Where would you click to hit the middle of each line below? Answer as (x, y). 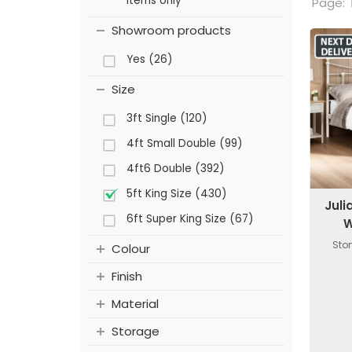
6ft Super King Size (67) (190, 219)
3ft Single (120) (167, 119)
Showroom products (171, 31)
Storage (136, 332)
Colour (131, 249)
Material (135, 304)
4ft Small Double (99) (184, 144)
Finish (127, 277)
